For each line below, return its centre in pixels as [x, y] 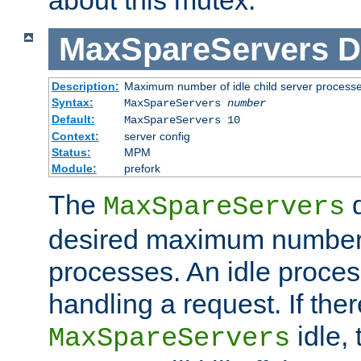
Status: [71, 153]
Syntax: [72, 103]
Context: [75, 137]
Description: [85, 87]
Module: [74, 169]
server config [157, 137]
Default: [73, 120]
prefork [142, 169]
